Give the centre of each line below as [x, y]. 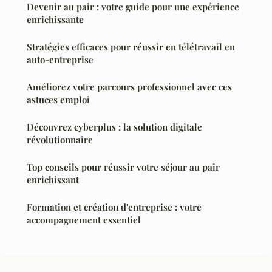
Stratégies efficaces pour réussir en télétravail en [131, 46]
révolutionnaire [60, 139]
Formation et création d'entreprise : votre [114, 207]
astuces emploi [58, 99]
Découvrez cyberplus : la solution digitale [114, 127]
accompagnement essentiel [84, 219]
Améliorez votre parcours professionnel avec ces [129, 87]
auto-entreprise [60, 59]
